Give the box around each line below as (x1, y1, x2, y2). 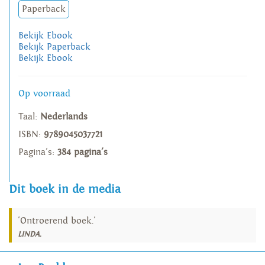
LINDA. (18, 230, 41, 239)
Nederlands (40, 111, 88, 123)
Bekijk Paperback (18, 41, 91, 53)
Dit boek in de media (9, 182, 121, 197)
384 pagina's (57, 147, 108, 159)
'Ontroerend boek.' (18, 215, 96, 227)
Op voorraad (18, 88, 70, 100)
